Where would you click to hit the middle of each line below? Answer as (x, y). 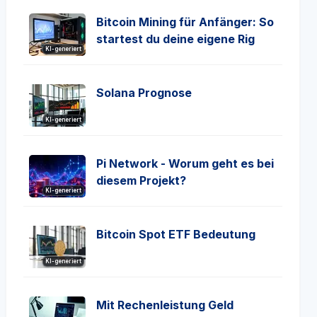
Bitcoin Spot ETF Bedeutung (176, 234)
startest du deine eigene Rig (175, 39)
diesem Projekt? (141, 180)
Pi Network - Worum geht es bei (185, 163)
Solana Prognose (144, 93)
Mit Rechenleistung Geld (165, 305)
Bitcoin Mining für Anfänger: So (185, 22)
